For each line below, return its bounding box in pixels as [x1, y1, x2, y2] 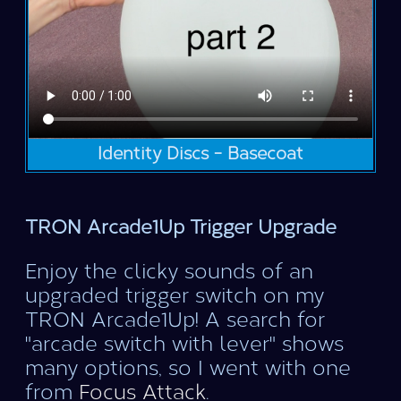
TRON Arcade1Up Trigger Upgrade [25, 216, 337, 240]
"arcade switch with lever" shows [25, 331, 344, 356]
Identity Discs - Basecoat [98, 143, 303, 165]
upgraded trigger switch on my [25, 283, 324, 308]
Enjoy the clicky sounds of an [25, 259, 313, 284]
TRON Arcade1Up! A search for [25, 307, 325, 332]
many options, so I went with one [25, 355, 351, 380]
